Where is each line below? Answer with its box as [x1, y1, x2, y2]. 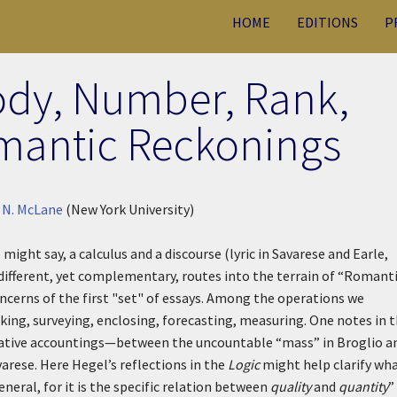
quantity [339, 378, 388, 395]
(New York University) [62, 200, 194, 218]
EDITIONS [297, 13, 358, 31]
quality [270, 378, 311, 395]
